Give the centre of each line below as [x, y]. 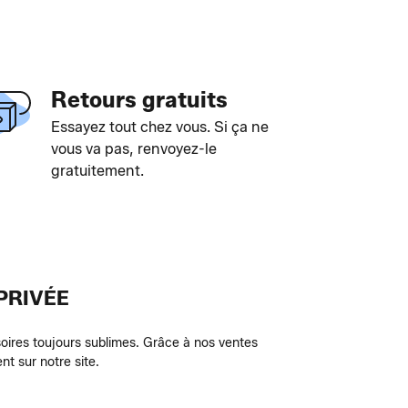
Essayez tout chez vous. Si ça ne [159, 127]
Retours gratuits [139, 100]
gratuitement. [97, 171]
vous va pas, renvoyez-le [133, 149]
